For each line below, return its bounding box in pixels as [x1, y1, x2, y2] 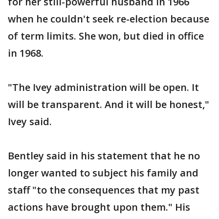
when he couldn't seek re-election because [8, 12, 209, 26]
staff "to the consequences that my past [8, 183, 199, 197]
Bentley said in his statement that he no [8, 149, 200, 163]
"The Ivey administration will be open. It [8, 81, 199, 94]
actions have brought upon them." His [8, 200, 190, 214]
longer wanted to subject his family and [8, 166, 198, 180]
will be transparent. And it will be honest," [8, 98, 209, 111]
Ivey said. [8, 115, 52, 129]
